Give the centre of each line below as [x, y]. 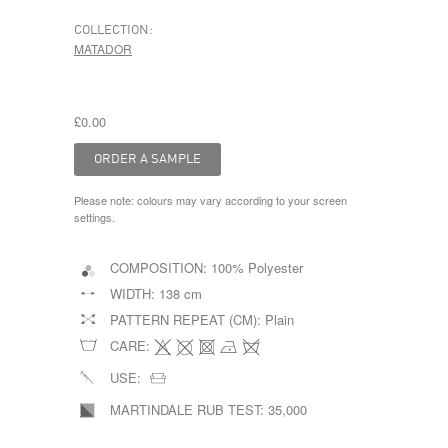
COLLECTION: [113, 30]
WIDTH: [134, 293]
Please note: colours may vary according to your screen [210, 200]
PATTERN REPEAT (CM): [187, 319]
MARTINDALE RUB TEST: [189, 409]
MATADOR [103, 48]
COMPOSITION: [160, 267]
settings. [94, 217]
